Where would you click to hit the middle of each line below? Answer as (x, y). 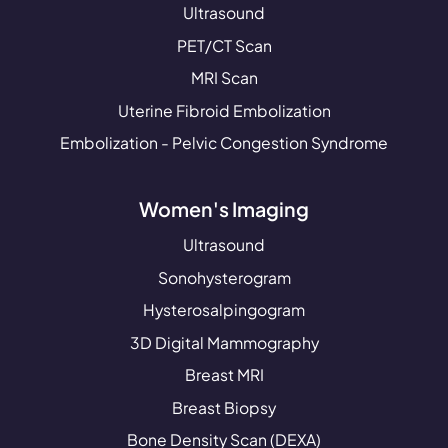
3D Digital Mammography (224, 342)
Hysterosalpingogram (224, 310)
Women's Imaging (224, 209)
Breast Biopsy (224, 407)
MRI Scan (224, 78)
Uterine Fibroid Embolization (224, 110)
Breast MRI (224, 375)
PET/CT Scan (224, 45)
